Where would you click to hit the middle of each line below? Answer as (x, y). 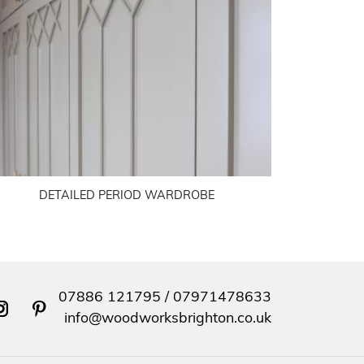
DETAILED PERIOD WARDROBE (127, 197)
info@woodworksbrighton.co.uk (168, 319)
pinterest (52, 316)
